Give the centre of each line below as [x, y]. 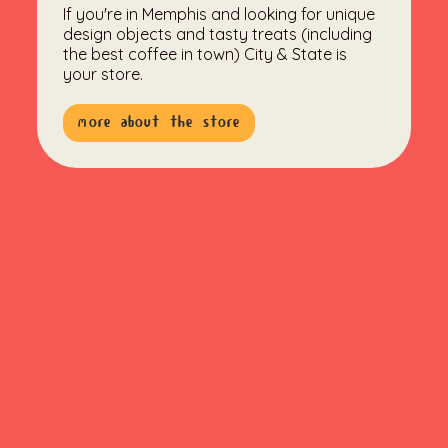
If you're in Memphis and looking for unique [219, 14]
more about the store [159, 123]
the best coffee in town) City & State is [205, 54]
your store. [103, 74]
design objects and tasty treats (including [218, 34]
